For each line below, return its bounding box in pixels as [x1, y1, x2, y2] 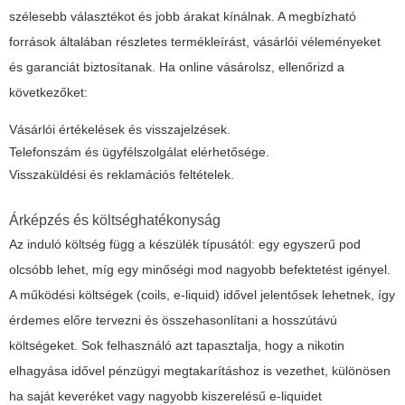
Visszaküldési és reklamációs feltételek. [9, 167, 234, 183]
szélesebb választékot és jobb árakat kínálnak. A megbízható [9, 9, 356, 24]
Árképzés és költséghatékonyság [9, 212, 221, 229]
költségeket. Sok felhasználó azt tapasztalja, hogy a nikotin [9, 338, 344, 353]
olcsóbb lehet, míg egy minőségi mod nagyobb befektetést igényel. [9, 262, 391, 278]
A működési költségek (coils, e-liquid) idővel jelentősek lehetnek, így [9, 287, 395, 303]
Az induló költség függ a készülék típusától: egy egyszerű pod [9, 237, 361, 252]
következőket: [9, 85, 88, 100]
